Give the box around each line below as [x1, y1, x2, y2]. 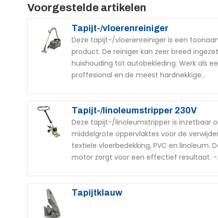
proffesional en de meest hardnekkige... [72, 70, 206, 80]
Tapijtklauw [72, 187, 122, 198]
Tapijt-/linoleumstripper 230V [72, 105, 197, 115]
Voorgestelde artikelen [27, 1, 146, 14]
